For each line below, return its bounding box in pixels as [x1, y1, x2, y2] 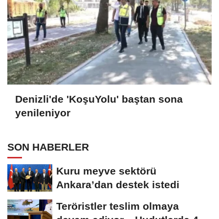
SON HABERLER [7, 141, 89, 153]
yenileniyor [15, 107, 70, 118]
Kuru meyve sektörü [56, 165, 156, 177]
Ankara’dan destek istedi [56, 179, 179, 191]
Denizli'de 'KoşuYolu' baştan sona [15, 93, 183, 105]
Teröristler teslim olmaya [56, 200, 179, 212]
